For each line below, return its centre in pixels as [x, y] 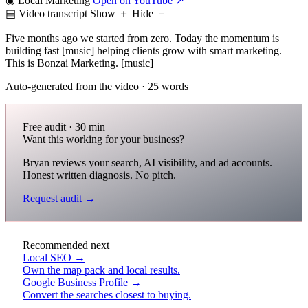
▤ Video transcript [46, 13]
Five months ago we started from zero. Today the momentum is [142, 38]
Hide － [150, 13]
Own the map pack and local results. [101, 269]
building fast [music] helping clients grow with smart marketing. [144, 50]
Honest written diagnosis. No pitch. [99, 175]
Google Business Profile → [82, 282]
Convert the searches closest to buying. [107, 294]
